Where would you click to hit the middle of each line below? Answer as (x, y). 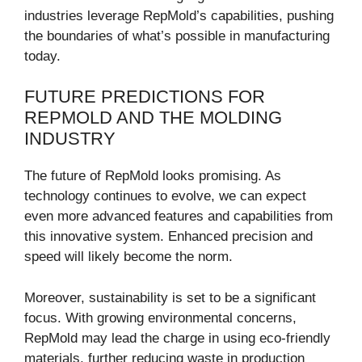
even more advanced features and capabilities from (179, 217)
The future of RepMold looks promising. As (153, 176)
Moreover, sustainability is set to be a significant (170, 297)
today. (42, 56)
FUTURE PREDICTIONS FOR (145, 97)
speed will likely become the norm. (128, 257)
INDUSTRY (70, 139)
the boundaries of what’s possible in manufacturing (177, 36)
